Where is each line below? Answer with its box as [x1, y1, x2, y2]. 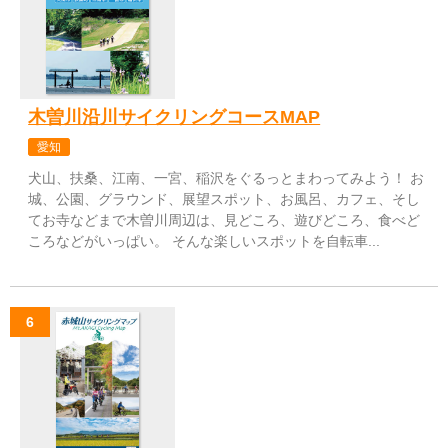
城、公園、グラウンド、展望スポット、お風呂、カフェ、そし [28, 190, 421, 207]
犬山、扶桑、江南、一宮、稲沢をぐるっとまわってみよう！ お [28, 169, 425, 186]
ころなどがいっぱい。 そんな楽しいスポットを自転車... [28, 232, 381, 249]
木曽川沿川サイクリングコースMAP [28, 106, 321, 127]
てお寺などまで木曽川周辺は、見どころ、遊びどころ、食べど [28, 211, 421, 228]
